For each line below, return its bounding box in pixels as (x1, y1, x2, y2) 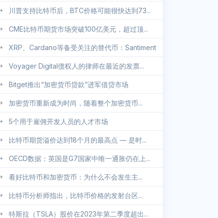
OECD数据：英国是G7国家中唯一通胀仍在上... (9, 154, 150, 163)
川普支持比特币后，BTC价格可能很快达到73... (9, 6, 151, 15)
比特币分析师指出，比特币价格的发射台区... (9, 191, 143, 200)
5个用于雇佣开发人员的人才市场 (9, 117, 108, 126)
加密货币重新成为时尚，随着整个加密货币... (9, 99, 143, 108)
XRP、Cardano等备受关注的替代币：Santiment (9, 43, 156, 52)
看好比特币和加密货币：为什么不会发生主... (9, 173, 143, 182)
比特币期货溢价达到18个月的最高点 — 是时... (9, 136, 146, 145)
